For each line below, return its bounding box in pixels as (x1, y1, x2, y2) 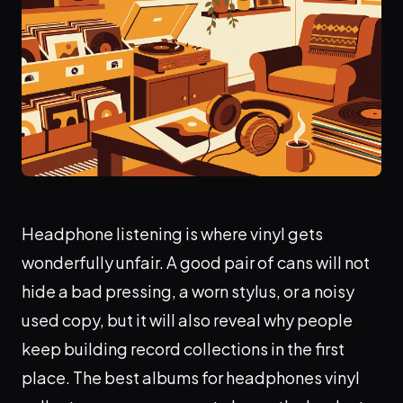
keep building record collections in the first (22, 338, 345, 360)
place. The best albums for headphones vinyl (22, 367, 360, 389)
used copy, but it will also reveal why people (22, 309, 353, 331)
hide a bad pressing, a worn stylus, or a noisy (22, 281, 354, 302)
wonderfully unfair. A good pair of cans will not (22, 252, 370, 273)
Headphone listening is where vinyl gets (22, 223, 323, 245)
